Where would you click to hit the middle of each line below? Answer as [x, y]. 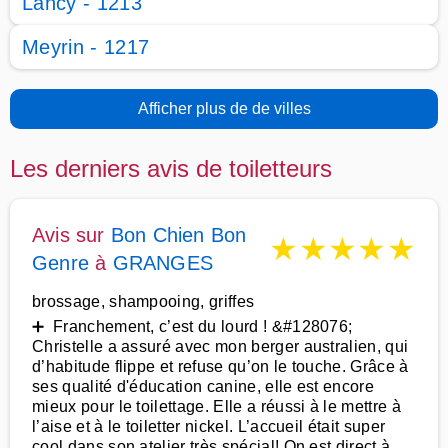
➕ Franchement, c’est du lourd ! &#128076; [192, 326]
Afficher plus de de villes [224, 108]
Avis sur [71, 235]
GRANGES [163, 263]
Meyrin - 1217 [86, 47]
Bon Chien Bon [178, 235]
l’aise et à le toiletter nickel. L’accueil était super [209, 426]
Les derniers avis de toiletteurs [171, 168]
